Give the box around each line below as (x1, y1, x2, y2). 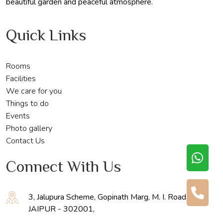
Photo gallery (6, 123, 52, 134)
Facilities (6, 73, 36, 85)
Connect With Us (6, 155, 121, 181)
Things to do (6, 98, 49, 110)
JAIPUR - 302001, (28, 204, 95, 215)
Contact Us (6, 135, 45, 147)
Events (6, 111, 30, 122)
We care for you (6, 86, 62, 97)
